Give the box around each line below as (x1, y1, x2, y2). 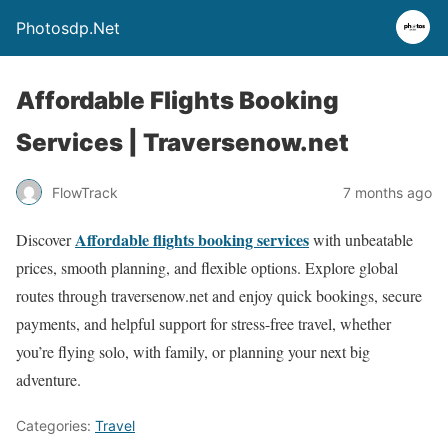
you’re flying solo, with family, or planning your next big (16, 341, 370, 362)
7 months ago (343, 183, 432, 201)
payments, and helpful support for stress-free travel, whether (16, 313, 391, 334)
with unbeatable (309, 229, 413, 250)
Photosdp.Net (16, 18, 120, 38)
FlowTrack (52, 183, 118, 201)
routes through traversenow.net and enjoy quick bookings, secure (16, 285, 422, 306)
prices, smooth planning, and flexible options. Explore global (16, 257, 398, 278)
